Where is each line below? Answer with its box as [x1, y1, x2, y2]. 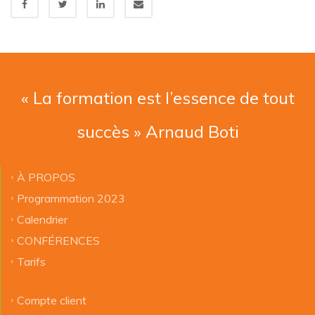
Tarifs [17, 255, 46, 269]
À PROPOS [17, 170, 75, 185]
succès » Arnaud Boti [76, 121, 239, 143]
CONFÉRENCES [17, 233, 100, 248]
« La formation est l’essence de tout [20, 87, 295, 109]
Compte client [17, 293, 86, 308]
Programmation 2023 [17, 191, 125, 206]
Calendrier [17, 212, 67, 227]
